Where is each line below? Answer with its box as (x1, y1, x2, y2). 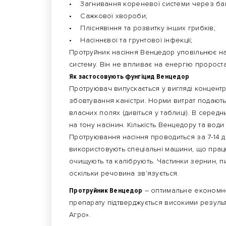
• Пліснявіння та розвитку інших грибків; (69, 24, 216, 32)
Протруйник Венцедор (69, 186, 143, 195)
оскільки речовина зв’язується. (69, 169, 179, 178)
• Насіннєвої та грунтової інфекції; (69, 36, 193, 44)
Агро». (69, 210, 91, 219)
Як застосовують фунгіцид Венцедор (69, 72, 190, 81)
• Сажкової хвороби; (69, 12, 148, 20)
